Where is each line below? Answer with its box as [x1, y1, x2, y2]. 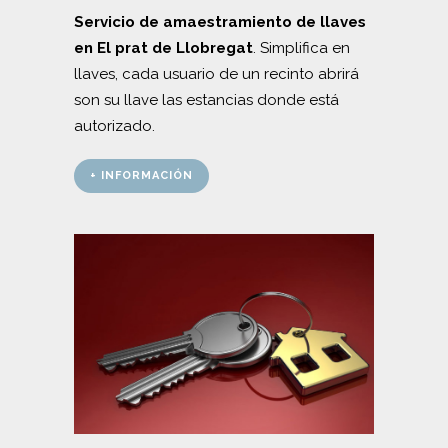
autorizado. [74, 116, 155, 135]
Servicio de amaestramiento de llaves [74, 12, 366, 31]
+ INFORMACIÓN [90, 168, 193, 182]
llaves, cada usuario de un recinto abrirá [74, 64, 359, 83]
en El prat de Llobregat [74, 38, 253, 57]
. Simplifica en [253, 38, 350, 57]
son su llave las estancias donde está [74, 90, 339, 109]
